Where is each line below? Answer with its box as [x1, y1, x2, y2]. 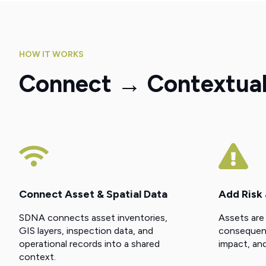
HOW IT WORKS [19, 49, 84, 59]
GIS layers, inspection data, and [19, 224, 153, 236]
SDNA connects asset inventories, [19, 211, 167, 223]
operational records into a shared [19, 237, 160, 249]
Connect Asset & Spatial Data [19, 187, 167, 201]
